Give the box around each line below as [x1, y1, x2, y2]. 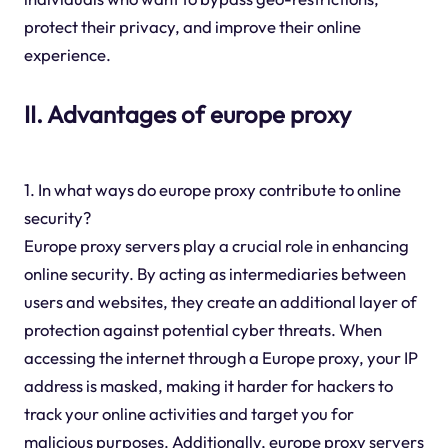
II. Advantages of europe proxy [23, 98, 351, 129]
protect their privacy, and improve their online [23, 15, 361, 37]
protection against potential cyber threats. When [23, 319, 382, 341]
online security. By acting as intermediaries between [23, 263, 406, 285]
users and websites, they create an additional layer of [23, 291, 417, 313]
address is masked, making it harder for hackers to [23, 375, 393, 397]
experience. [23, 43, 111, 65]
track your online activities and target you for [23, 403, 354, 425]
